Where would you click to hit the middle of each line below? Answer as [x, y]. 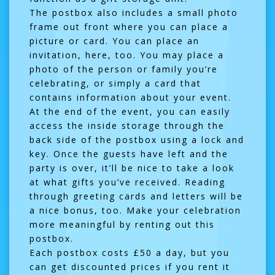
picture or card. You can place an [114, 41]
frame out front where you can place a [129, 26]
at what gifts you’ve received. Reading [127, 182]
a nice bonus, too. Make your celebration [135, 210]
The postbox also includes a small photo [134, 12]
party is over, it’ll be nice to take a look [132, 168]
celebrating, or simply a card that [115, 83]
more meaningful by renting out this [122, 224]
